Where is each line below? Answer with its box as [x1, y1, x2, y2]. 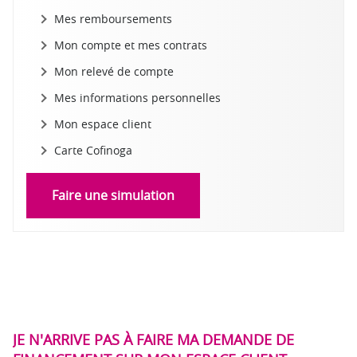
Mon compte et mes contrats [53, 37, 207, 53]
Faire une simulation [52, 186, 175, 204]
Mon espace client [53, 116, 151, 131]
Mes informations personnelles [53, 90, 221, 105]
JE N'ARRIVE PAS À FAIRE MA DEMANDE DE [13, 330, 294, 349]
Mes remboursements [53, 11, 172, 26]
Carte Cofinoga [53, 143, 132, 158]
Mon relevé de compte [53, 64, 174, 79]
